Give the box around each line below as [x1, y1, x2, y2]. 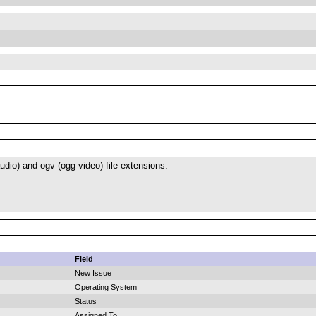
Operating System [75, 283, 137, 291]
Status [75, 297, 97, 305]
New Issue [75, 269, 111, 277]
